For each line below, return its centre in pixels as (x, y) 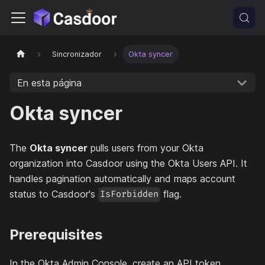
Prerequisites (56, 234)
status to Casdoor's (54, 194)
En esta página (49, 83)
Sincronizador (77, 54)
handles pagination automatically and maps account (122, 179)
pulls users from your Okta (146, 148)
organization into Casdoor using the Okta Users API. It (128, 163)
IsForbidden (130, 195)
